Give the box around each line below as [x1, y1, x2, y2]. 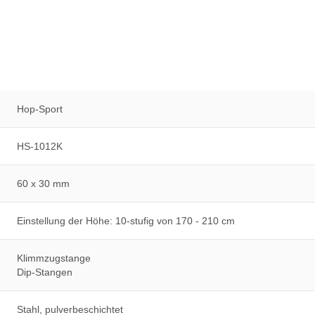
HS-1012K [17, 141, 63, 152]
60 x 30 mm [17, 178, 70, 189]
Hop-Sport [17, 103, 63, 115]
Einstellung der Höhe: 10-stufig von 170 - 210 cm [17, 215, 235, 226]
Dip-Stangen [17, 266, 72, 278]
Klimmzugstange [17, 252, 91, 264]
